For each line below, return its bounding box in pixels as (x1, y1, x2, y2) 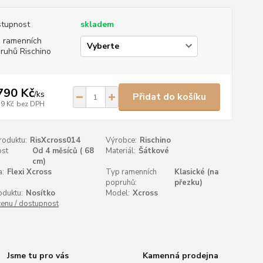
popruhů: (106, 177, 137, 188)
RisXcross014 (29, 135, 80, 146)
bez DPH (16, 99, 45, 109)
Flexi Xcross (6, 167, 52, 177)
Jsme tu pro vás (7, 250, 69, 261)
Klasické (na (174, 167, 218, 177)
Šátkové (139, 146, 170, 156)
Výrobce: (106, 135, 137, 146)
